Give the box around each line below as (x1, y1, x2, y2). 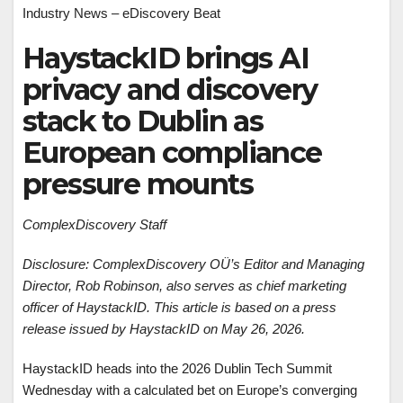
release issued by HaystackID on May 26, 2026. (22, 321, 305, 336)
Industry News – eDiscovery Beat (22, 5, 220, 21)
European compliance (22, 135, 322, 170)
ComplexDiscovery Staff (22, 217, 166, 232)
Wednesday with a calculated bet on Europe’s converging (22, 382, 357, 398)
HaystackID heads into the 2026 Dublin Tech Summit (22, 361, 332, 376)
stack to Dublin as (22, 103, 264, 139)
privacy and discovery (22, 72, 318, 107)
